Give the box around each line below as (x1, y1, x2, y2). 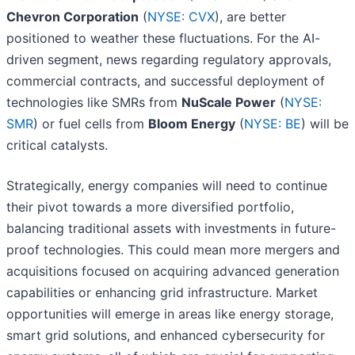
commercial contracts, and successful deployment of (6, 73, 325, 90)
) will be (301, 116, 349, 132)
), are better (215, 9, 286, 25)
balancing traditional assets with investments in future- (6, 220, 336, 237)
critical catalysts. (6, 137, 108, 154)
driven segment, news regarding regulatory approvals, (6, 52, 331, 68)
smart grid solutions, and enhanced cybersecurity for (6, 327, 325, 344)
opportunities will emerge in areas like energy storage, (6, 306, 334, 323)
